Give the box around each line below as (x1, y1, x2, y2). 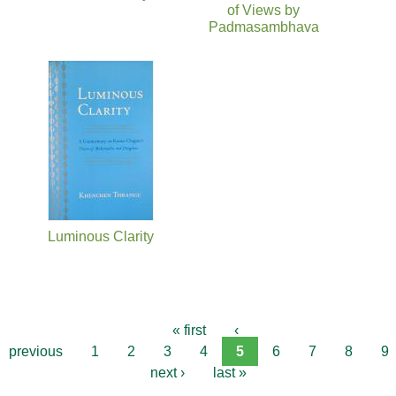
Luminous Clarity (48, 228, 154, 244)
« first (171, 322, 206, 338)
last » (212, 364, 247, 380)
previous (9, 343, 63, 359)
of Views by (227, 2, 300, 18)
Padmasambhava (208, 19, 319, 34)
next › (149, 364, 185, 380)
